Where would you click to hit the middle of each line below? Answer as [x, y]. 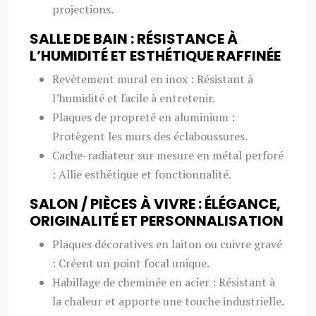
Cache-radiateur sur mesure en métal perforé [168, 155]
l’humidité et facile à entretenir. [134, 98]
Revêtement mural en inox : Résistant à [153, 79]
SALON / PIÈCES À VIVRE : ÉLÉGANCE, [155, 204]
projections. [83, 9]
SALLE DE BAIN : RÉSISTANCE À [134, 39]
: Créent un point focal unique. [131, 263]
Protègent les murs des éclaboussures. [150, 136]
